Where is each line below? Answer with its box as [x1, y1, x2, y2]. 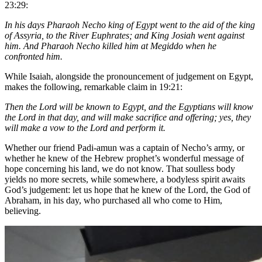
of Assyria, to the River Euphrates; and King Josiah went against [5, 30, 244, 40]
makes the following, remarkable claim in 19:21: [5, 81, 182, 92]
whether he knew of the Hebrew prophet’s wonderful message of [5, 153, 244, 163]
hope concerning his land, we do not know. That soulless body [5, 163, 235, 174]
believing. [5, 205, 41, 216]
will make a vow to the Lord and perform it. [5, 122, 166, 133]
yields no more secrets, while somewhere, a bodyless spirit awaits [5, 174, 245, 184]
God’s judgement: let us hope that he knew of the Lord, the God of [5, 184, 250, 195]
